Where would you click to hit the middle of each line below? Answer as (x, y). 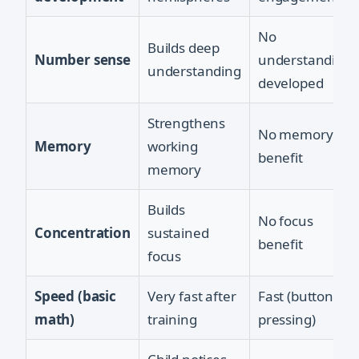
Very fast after (192, 296)
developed (291, 83)
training (172, 320)
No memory (296, 135)
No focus (286, 221)
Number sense (83, 60)
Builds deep (184, 48)
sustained (178, 233)
